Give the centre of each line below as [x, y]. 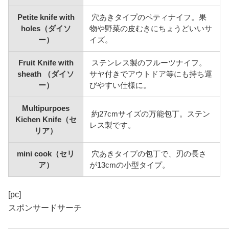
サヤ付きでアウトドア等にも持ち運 [151, 74]
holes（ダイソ [46, 28]
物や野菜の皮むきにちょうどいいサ [151, 28]
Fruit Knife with [46, 63]
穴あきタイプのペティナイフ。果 [148, 17]
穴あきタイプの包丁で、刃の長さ [148, 154]
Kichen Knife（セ [46, 119]
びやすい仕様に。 [120, 85]
